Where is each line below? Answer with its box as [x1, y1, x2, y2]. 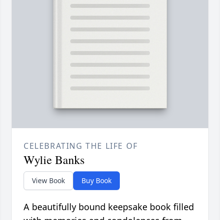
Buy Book [82, 176, 111, 186]
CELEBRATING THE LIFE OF [24, 140, 138, 152]
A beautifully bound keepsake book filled [24, 201, 194, 213]
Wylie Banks [24, 152, 84, 168]
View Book [32, 176, 65, 186]
